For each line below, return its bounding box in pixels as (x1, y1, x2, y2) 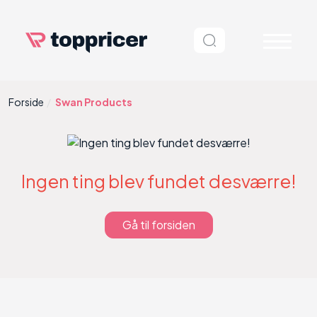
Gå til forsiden (122, 217, 195, 232)
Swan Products (55, 96, 132, 108)
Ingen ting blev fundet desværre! (21, 170, 296, 192)
